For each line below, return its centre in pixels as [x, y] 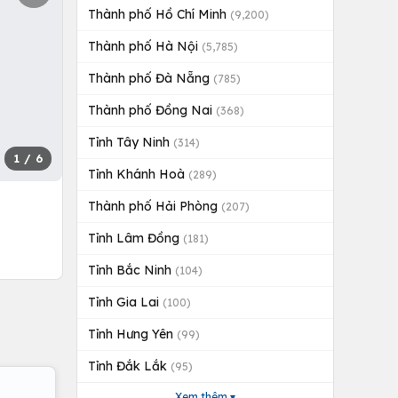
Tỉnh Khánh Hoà [138, 174]
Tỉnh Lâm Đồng [135, 238]
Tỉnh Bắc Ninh [131, 270]
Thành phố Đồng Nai [152, 110]
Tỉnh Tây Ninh [131, 142]
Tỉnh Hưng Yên [132, 334]
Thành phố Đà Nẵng [151, 78]
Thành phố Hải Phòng [155, 206]
